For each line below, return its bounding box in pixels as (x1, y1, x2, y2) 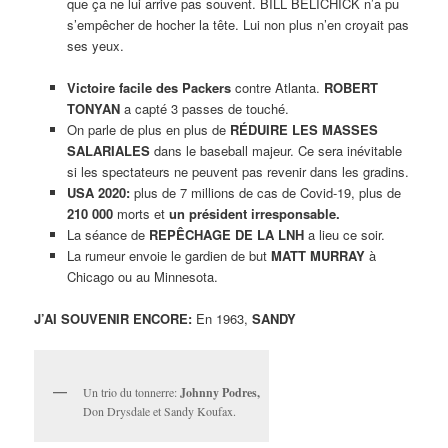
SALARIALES (66, 140, 150, 160)
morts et (112, 203, 169, 223)
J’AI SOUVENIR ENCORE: (34, 309, 197, 329)
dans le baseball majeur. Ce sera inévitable (149, 140, 402, 160)
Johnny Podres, (180, 384, 261, 402)
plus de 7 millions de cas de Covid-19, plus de (133, 182, 401, 202)
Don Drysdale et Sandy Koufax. (83, 403, 237, 420)
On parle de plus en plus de (66, 119, 230, 139)
